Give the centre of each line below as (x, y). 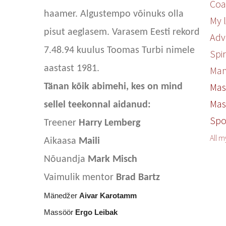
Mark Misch (113, 159)
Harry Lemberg (110, 123)
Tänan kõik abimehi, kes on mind (114, 87)
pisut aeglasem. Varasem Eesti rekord (122, 32)
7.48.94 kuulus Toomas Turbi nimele (120, 50)
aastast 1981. (72, 69)
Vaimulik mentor (80, 178)
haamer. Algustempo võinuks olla (114, 14)
